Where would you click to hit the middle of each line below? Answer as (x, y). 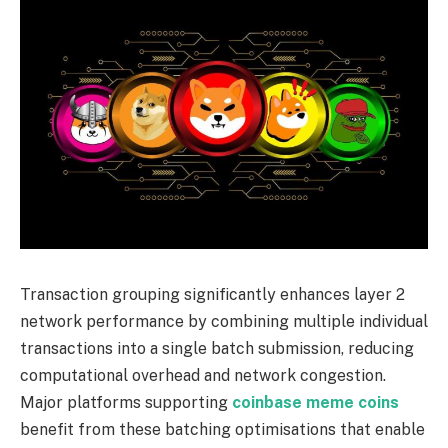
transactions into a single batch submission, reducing (217, 348)
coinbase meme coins (315, 402)
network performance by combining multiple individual (224, 321)
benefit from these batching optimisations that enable (222, 429)
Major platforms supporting (126, 402)
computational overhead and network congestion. (203, 375)
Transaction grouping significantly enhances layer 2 (212, 294)
